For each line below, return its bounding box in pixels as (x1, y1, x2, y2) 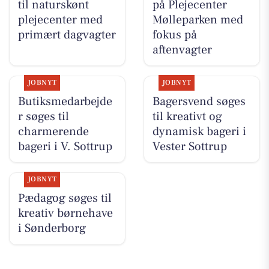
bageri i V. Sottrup (17, 138, 112, 154)
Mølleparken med (152, 11, 243, 28)
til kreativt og (152, 108, 222, 124)
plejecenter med (17, 11, 103, 28)
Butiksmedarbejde (17, 93, 112, 109)
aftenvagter (152, 41, 212, 58)
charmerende (17, 123, 89, 139)
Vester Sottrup (152, 138, 227, 154)
